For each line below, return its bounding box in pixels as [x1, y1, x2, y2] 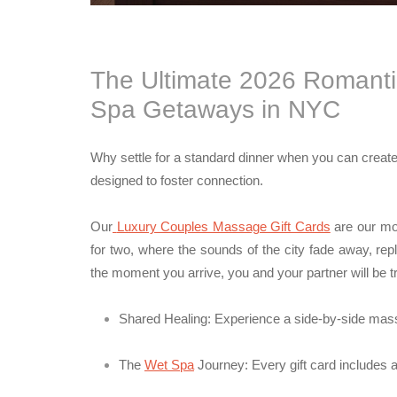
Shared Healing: [119, 311, 211, 326]
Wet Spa [144, 357, 194, 372]
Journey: [194, 357, 248, 372]
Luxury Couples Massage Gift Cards [116, 219, 331, 234]
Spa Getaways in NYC [90, 96, 340, 123]
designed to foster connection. [90, 173, 263, 188]
